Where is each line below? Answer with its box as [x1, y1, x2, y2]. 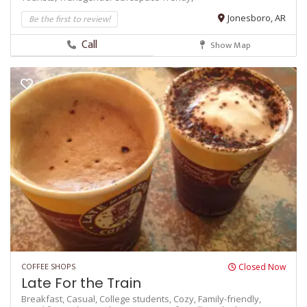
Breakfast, [21, 293, 66, 306]
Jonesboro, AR [228, 11, 286, 24]
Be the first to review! [29, 11, 110, 27]
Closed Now [236, 261, 286, 273]
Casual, [66, 293, 99, 306]
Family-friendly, [198, 293, 261, 306]
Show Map [208, 37, 251, 53]
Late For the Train [21, 273, 141, 293]
